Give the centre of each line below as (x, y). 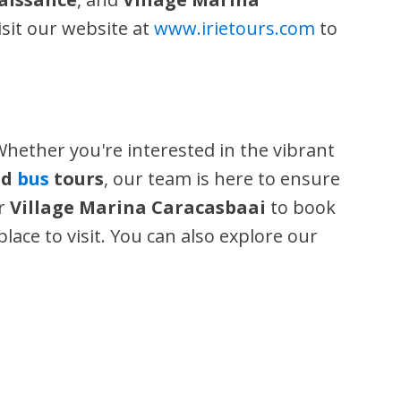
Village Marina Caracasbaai (138, 207)
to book (301, 207)
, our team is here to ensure (222, 179)
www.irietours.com (235, 28)
